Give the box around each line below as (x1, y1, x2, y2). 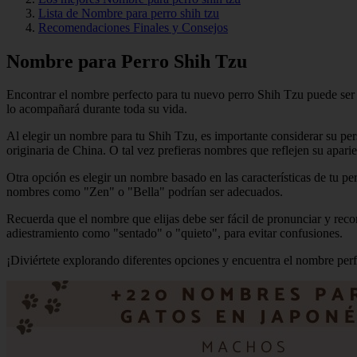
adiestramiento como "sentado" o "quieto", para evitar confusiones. (6, 226, 343, 241)
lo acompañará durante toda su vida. (6, 102, 187, 116)
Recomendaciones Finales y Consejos (38, 20, 228, 34)
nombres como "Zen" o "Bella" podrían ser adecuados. (6, 185, 283, 199)
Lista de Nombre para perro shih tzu (38, 6, 219, 20)
